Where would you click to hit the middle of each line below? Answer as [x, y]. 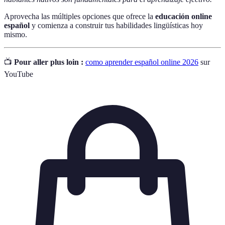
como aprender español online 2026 [142, 62]
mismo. [16, 34]
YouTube [19, 74]
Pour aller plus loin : [49, 62]
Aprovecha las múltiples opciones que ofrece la [80, 16]
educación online [184, 16]
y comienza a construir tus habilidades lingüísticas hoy [116, 25]
